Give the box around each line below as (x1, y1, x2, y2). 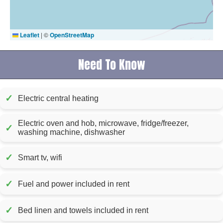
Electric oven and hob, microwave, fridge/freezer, (18, 119, 189, 128)
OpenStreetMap (50, 30, 94, 39)
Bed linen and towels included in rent (126, 206, 148, 215)
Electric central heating (18, 94, 99, 103)
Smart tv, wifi (18, 153, 62, 162)
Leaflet (18, 30, 39, 39)
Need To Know (78, 55, 145, 74)
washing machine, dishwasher (18, 128, 125, 137)
